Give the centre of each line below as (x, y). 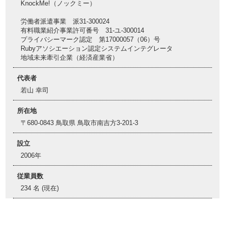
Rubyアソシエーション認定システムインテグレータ (97, 48)
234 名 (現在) (40, 188)
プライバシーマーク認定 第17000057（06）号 (90, 39)
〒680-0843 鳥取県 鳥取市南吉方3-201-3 (79, 123)
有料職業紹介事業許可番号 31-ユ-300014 (82, 30)
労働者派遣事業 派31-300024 (65, 21)
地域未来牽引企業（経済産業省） (70, 58)
